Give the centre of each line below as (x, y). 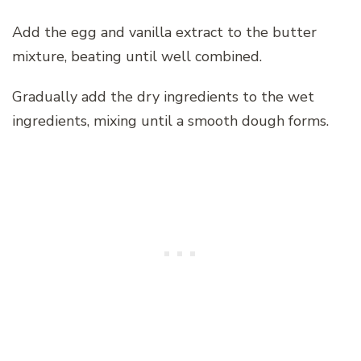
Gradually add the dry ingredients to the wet (163, 96)
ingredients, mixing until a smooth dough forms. (170, 120)
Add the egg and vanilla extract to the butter (164, 32)
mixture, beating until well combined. (137, 56)
